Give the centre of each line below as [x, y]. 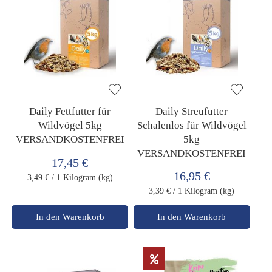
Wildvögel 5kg [70, 126]
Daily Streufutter [192, 112]
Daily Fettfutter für [70, 112]
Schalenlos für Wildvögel [192, 126]
